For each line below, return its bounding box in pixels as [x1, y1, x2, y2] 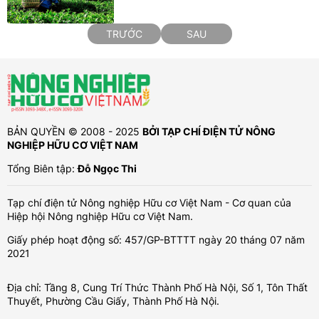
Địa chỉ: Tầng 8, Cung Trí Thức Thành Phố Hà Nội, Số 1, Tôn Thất [7, 281, 308, 293]
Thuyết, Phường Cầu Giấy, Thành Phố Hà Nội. [7, 294, 219, 307]
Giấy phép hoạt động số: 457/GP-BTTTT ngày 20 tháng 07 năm [7, 233, 305, 246]
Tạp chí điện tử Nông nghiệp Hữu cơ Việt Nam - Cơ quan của [7, 196, 291, 209]
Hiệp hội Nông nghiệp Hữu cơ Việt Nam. [7, 209, 193, 222]
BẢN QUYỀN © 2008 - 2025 [7, 125, 142, 137]
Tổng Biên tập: [7, 162, 78, 174]
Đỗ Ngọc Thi [78, 162, 137, 174]
